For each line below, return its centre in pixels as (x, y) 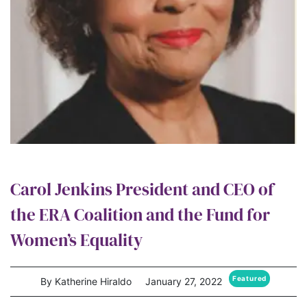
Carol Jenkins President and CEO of (142, 189)
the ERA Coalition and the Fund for (140, 215)
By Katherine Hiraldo (86, 282)
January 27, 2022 (183, 282)
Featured (249, 278)
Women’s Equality (76, 240)
